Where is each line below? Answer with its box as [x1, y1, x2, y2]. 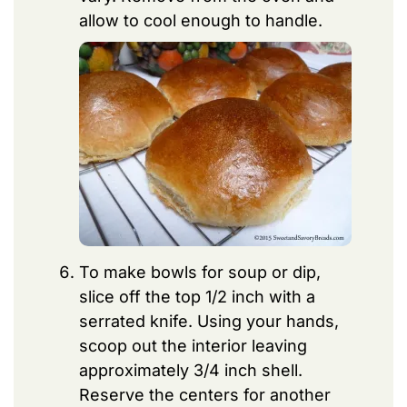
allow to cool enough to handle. [79, 10, 323, 30]
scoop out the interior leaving [79, 335, 307, 355]
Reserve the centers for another [79, 384, 331, 404]
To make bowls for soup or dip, [79, 262, 321, 282]
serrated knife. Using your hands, [79, 311, 339, 331]
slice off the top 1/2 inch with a [79, 286, 315, 306]
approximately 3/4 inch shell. [79, 360, 303, 380]
